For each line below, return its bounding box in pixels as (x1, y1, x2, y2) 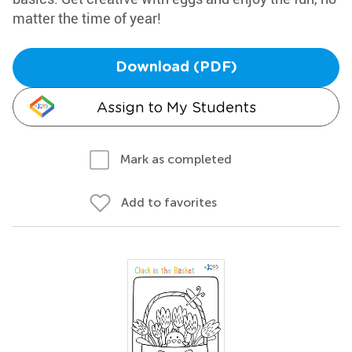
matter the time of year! (13, 9, 161, 27)
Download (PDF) (115, 60, 237, 75)
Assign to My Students (96, 99, 256, 115)
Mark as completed (120, 152, 232, 167)
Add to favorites (121, 195, 217, 210)
